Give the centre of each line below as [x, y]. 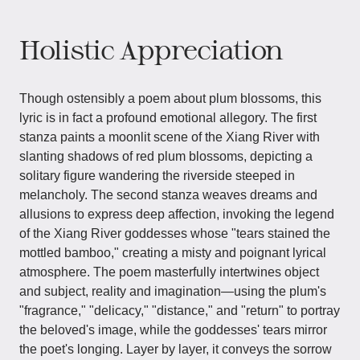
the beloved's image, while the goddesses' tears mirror [173, 330]
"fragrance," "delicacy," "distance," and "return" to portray [180, 311]
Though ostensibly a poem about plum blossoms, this [170, 98]
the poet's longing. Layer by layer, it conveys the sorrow [176, 349]
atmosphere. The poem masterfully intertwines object [169, 272]
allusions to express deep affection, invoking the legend [177, 214]
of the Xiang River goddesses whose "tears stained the [175, 233]
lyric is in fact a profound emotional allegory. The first [168, 118]
